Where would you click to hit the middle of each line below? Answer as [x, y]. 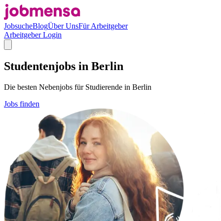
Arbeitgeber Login [33, 35]
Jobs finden [22, 104]
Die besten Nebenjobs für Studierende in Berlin [78, 87]
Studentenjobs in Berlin [64, 66]
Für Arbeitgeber [103, 26]
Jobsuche [18, 26]
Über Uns [63, 26]
